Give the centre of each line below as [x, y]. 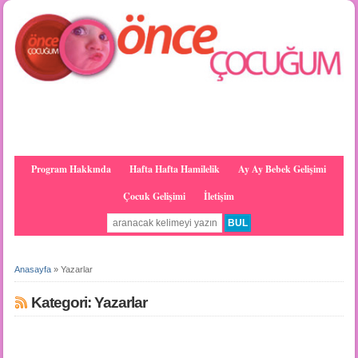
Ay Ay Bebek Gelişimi [282, 169]
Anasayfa [32, 270]
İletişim [219, 197]
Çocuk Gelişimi [155, 197]
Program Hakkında [72, 169]
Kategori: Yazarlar [89, 303]
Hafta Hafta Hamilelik [175, 169]
